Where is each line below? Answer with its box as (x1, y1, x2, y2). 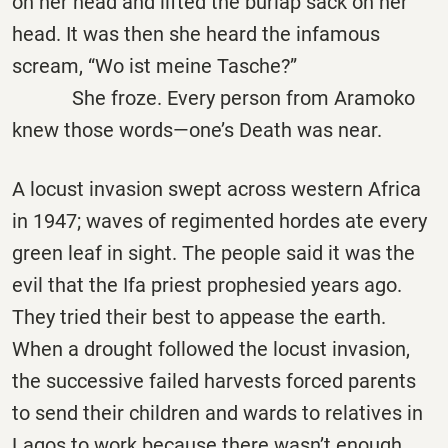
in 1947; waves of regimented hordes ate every (12, 209, 427, 234)
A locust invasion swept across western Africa (12, 177, 421, 202)
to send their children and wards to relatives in (12, 401, 423, 426)
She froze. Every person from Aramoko (12, 86, 415, 111)
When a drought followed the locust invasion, (12, 337, 410, 362)
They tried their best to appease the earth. (12, 305, 386, 330)
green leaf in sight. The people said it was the (12, 241, 415, 266)
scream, (12, 54, 88, 79)
